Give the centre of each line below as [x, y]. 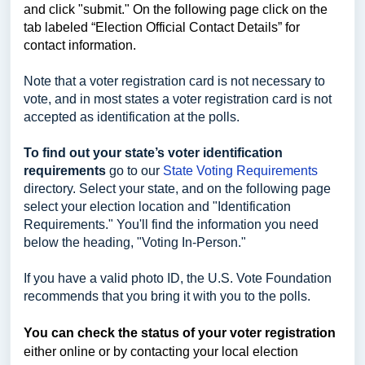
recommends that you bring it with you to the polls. [167, 296]
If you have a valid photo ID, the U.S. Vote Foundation [178, 278]
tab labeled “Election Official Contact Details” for [162, 27]
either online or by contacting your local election [161, 352]
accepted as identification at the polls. [132, 117]
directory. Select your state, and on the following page [177, 189]
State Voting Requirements [240, 171]
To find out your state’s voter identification [153, 153]
